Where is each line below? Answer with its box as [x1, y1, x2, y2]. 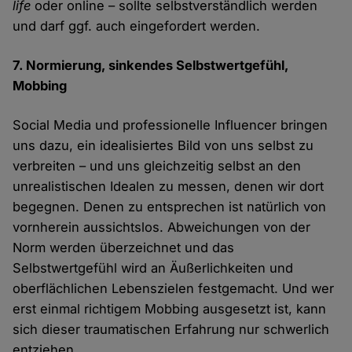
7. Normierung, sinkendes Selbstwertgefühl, [13, 57, 289, 73]
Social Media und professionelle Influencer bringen [13, 116, 328, 133]
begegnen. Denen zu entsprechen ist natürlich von [13, 198, 327, 214]
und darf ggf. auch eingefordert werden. [13, 17, 261, 34]
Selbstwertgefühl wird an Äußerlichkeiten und [13, 259, 294, 276]
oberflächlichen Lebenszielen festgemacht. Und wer [13, 280, 335, 296]
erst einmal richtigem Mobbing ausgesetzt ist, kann [13, 300, 327, 317]
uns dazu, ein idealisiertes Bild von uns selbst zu [13, 137, 314, 153]
